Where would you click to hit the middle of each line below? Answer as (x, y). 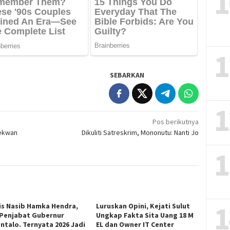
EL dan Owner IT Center (135, 224)
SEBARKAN (127, 75)
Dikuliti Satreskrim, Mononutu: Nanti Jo (140, 132)
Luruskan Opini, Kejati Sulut (143, 206)
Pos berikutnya (176, 121)
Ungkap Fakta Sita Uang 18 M (145, 215)
